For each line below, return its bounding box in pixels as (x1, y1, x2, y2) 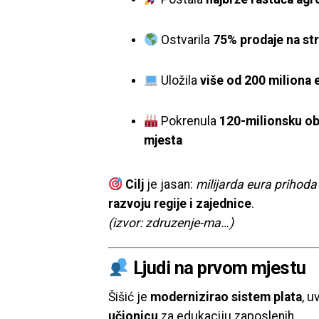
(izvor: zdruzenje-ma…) (108, 216, 234, 230)
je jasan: (144, 177, 197, 192)
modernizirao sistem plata (150, 290, 302, 304)
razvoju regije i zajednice (108, 197, 251, 211)
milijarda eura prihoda (196, 177, 318, 192)
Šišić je (108, 290, 150, 304)
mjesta (144, 133, 182, 147)
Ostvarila (158, 33, 214, 47)
